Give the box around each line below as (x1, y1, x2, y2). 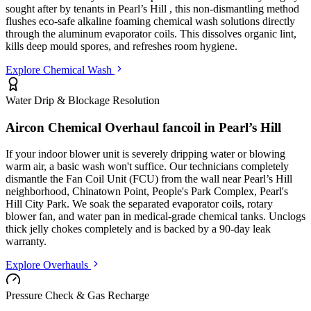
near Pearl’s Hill (222, 173, 292, 185)
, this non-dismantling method (169, 3, 299, 15)
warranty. (6, 235, 47, 248)
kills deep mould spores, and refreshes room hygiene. (6, 40, 237, 52)
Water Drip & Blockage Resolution (6, 94, 160, 106)
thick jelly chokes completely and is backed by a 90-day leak (6, 223, 271, 235)
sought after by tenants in (6, 3, 118, 15)
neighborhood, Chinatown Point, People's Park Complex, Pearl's (6, 185, 288, 198)
